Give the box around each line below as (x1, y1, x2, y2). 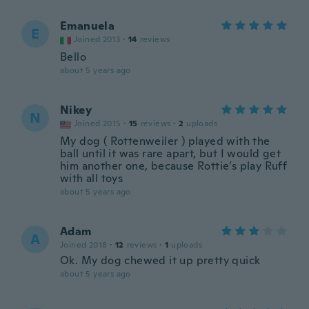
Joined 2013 (74, 34, 121, 45)
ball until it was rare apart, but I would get (60, 146, 281, 161)
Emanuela (60, 19, 115, 33)
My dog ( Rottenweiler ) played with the (60, 134, 270, 148)
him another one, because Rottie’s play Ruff (60, 159, 288, 173)
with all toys (60, 171, 123, 186)
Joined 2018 (60, 239, 108, 250)
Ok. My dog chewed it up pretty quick (60, 253, 261, 268)
